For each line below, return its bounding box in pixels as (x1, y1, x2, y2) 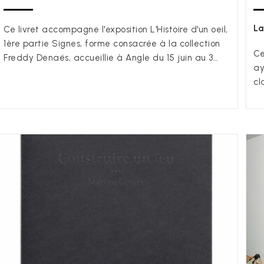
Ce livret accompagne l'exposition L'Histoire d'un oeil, (4, 24, 228, 35)
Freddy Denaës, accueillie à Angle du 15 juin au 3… (4, 52, 219, 63)
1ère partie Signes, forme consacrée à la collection (4, 38, 220, 49)
